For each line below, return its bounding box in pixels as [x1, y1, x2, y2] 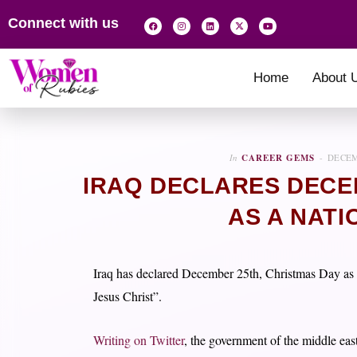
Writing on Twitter [92, 331, 184, 348]
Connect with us [8, 15, 119, 31]
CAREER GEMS [241, 151, 315, 164]
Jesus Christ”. [92, 287, 162, 304]
